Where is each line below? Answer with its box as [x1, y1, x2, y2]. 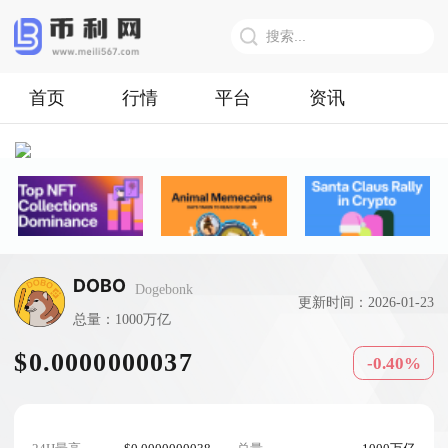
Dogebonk [135, 281, 194, 298]
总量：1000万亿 [73, 311, 172, 328]
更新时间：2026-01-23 [297, 293, 434, 310]
